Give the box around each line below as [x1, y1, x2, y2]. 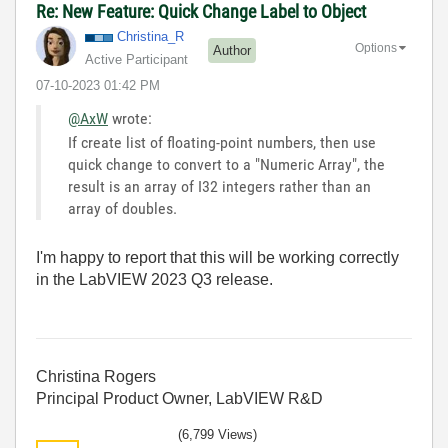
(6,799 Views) [178, 427, 257, 443]
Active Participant [85, 52, 188, 68]
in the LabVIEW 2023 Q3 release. [36, 271, 273, 289]
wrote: [108, 109, 152, 129]
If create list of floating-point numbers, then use [68, 133, 376, 153]
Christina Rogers [36, 368, 156, 386]
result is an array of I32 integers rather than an [68, 177, 371, 197]
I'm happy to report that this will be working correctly [36, 249, 399, 267]
